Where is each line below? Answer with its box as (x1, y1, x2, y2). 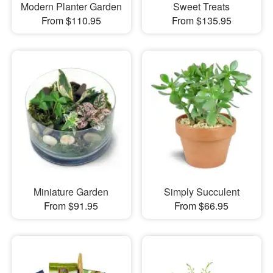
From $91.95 (44, 198, 99, 213)
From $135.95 (171, 13, 232, 28)
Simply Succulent (163, 184, 239, 199)
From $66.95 (174, 198, 229, 213)
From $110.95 (41, 13, 101, 28)
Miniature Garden (34, 184, 109, 199)
